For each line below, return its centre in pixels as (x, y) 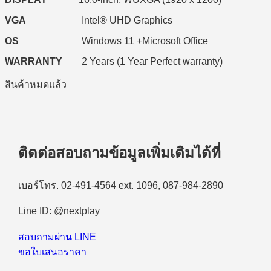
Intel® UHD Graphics (100, 20)
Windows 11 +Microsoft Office (115, 41)
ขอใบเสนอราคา (52, 252)
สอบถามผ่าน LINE (57, 237)
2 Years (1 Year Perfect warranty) (144, 61)
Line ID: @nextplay (59, 211)
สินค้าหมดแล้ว (36, 84)
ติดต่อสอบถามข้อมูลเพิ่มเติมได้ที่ (119, 153)
